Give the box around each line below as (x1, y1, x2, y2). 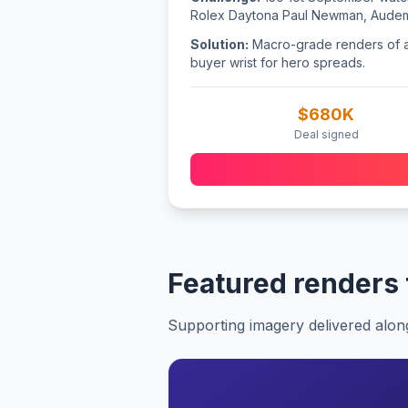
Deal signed (293, 127, 359, 141)
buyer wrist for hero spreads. (190, 55, 365, 70)
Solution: (190, 36, 249, 52)
